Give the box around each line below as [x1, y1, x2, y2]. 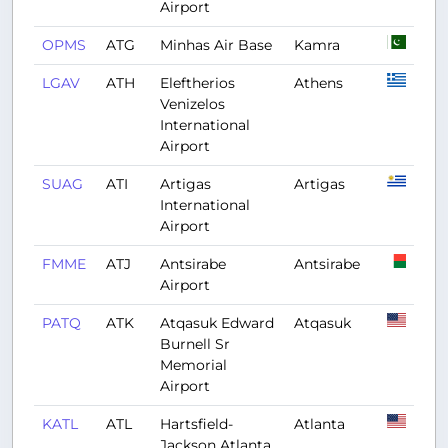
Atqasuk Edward [160, 314, 274, 332]
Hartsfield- [160, 415, 233, 433]
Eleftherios [160, 74, 235, 92]
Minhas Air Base [160, 36, 272, 54]
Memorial [160, 356, 227, 374]
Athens [294, 74, 343, 92]
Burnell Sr [160, 335, 230, 353]
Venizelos [160, 95, 225, 113]
